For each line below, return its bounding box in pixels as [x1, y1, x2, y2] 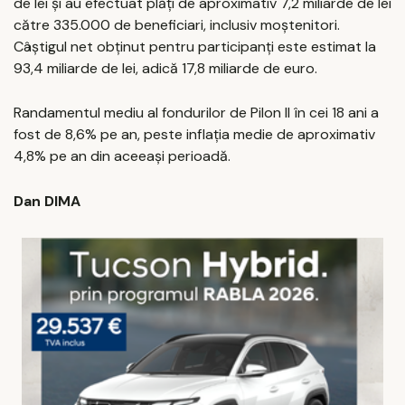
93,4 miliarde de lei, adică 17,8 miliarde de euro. [14, 58, 317, 78]
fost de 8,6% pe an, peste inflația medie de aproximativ [14, 125, 375, 145]
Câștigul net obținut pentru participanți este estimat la [14, 36, 376, 56]
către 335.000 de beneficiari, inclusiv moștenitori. [14, 14, 340, 34]
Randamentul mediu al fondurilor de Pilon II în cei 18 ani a [14, 103, 379, 123]
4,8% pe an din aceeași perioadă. [14, 146, 231, 166]
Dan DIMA [14, 191, 80, 211]
